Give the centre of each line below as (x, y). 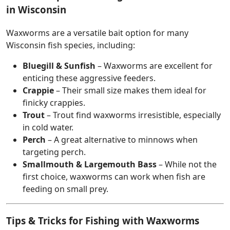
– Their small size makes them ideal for (130, 90)
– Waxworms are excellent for (154, 65)
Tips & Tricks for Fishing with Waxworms (103, 221)
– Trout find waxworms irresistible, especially (133, 115)
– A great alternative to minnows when (122, 139)
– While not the (187, 164)
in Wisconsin (36, 9)
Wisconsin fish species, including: (71, 45)
